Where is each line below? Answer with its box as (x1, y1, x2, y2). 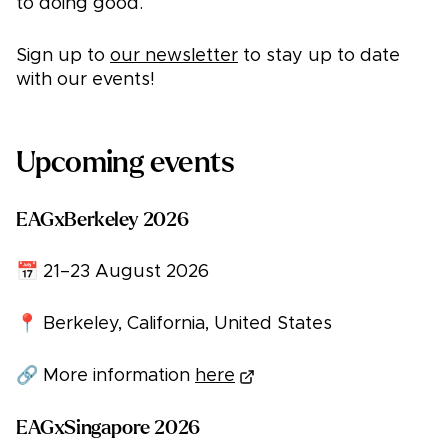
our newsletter (110, 47, 238, 66)
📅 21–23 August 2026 (16, 263, 209, 282)
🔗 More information (16, 367, 195, 386)
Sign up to (16, 47, 110, 66)
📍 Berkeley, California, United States (16, 315, 332, 334)
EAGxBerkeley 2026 (16, 209, 189, 231)
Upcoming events (16, 146, 234, 179)
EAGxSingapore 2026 (16, 417, 200, 439)
